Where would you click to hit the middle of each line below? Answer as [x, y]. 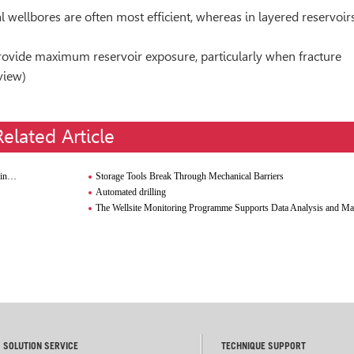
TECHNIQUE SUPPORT [264, 347]
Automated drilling [131, 192]
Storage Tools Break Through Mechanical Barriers [190, 176]
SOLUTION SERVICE [41, 347]
